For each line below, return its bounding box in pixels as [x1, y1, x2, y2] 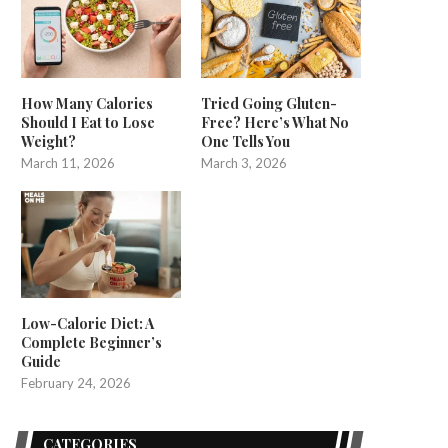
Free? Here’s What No [201, 113, 350, 133]
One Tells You [201, 132, 291, 152]
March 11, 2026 [21, 155, 115, 172]
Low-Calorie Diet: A [21, 313, 154, 333]
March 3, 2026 [201, 155, 288, 172]
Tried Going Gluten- [201, 94, 338, 114]
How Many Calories [21, 94, 153, 114]
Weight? [21, 132, 76, 152]
